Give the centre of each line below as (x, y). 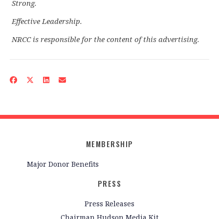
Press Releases (109, 203)
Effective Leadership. (47, 21)
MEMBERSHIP (109, 144)
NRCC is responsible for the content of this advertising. (106, 39)
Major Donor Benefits (63, 164)
